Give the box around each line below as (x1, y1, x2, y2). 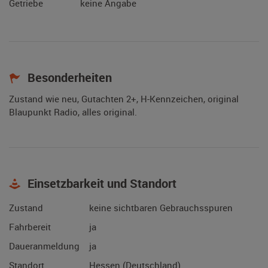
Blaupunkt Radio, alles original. (9, 106, 137, 118)
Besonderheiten (25, 69, 112, 86)
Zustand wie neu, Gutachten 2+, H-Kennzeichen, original (9, 93, 239, 105)
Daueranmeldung (9, 240, 80, 252)
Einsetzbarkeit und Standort (25, 175, 176, 192)
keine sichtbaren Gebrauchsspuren (89, 202, 233, 214)
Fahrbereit (9, 221, 51, 233)
